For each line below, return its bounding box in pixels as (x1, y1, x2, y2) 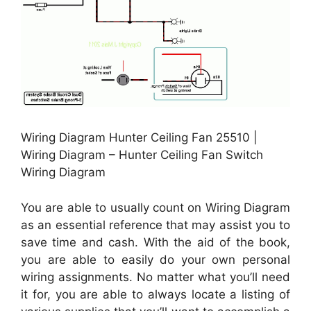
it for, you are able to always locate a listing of (21, 287, 290, 301)
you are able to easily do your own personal (21, 252, 290, 267)
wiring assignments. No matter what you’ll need (21, 269, 290, 284)
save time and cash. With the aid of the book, (21, 235, 290, 249)
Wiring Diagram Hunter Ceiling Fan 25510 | (21, 131, 258, 145)
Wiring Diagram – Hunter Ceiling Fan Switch (21, 148, 263, 162)
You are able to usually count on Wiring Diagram (21, 200, 290, 215)
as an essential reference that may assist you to (21, 217, 290, 232)
